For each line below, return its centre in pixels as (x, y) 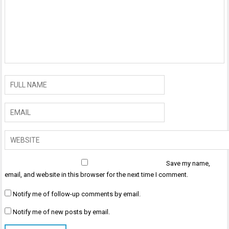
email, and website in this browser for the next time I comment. (97, 175)
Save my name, (188, 164)
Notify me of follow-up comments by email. (77, 194)
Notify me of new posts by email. (62, 212)
